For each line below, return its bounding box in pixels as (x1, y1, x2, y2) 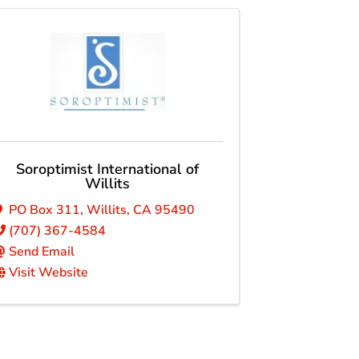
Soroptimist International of (16, 159, 200, 179)
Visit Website (9, 264, 89, 282)
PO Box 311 (9, 201, 81, 220)
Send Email (9, 243, 75, 261)
